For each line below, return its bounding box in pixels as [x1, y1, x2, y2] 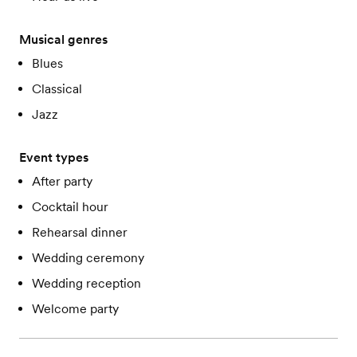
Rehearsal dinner [32, 225, 127, 240]
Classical [32, 81, 82, 96]
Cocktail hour [32, 199, 108, 214]
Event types [19, 150, 88, 165]
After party [32, 174, 92, 189]
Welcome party [32, 301, 119, 316]
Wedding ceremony [32, 250, 144, 265]
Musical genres [19, 32, 108, 47]
